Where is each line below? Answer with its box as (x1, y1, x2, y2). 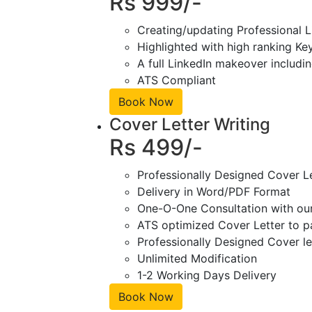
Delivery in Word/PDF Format (137, 185, 290, 199)
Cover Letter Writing (109, 114, 270, 135)
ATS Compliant (137, 73, 216, 88)
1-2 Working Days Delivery (137, 268, 276, 283)
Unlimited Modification (137, 251, 257, 266)
